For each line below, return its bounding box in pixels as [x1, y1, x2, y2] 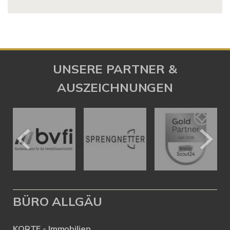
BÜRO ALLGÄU [13, 194, 102, 209]
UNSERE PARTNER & [53, 61, 177, 76]
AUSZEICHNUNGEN [57, 80, 173, 95]
